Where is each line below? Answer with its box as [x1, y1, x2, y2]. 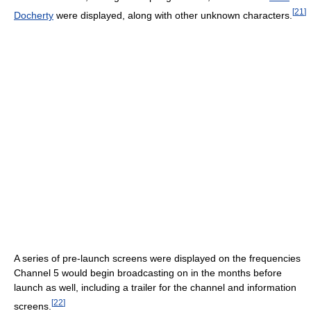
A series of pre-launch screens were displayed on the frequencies [14, 253, 301, 264]
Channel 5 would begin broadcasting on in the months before [14, 267, 282, 279]
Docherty [14, 9, 53, 21]
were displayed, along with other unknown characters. [53, 9, 292, 21]
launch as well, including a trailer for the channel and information [14, 282, 296, 294]
